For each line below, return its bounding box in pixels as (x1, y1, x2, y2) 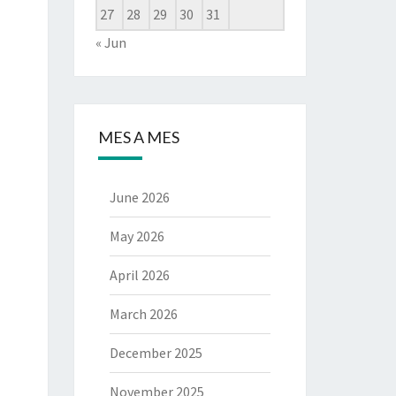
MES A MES (97, 127, 179, 147)
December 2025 (109, 344, 202, 362)
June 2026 (109, 188, 170, 206)
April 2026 (109, 266, 170, 284)
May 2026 (109, 227, 164, 245)
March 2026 (109, 305, 178, 323)
